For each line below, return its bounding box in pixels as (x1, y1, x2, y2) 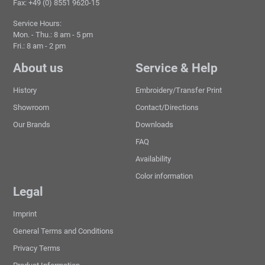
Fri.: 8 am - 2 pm (13, 41, 66, 50)
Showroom (13, 103, 50, 112)
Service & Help (135, 61, 218, 75)
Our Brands (13, 120, 51, 129)
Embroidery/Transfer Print (135, 86, 222, 95)
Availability (135, 154, 171, 163)
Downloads (135, 120, 173, 129)
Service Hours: (13, 19, 62, 28)
